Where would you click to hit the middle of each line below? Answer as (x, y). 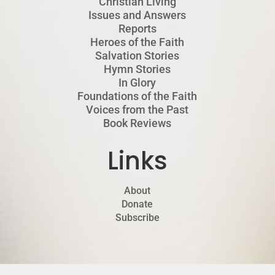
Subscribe (137, 218)
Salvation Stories (137, 56)
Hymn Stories (137, 69)
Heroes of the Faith (137, 42)
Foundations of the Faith (137, 96)
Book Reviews (137, 123)
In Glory (137, 83)
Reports (137, 29)
